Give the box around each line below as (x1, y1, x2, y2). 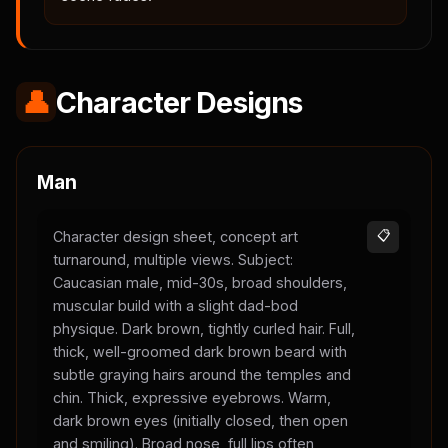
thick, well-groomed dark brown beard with (53, 343, 347, 360)
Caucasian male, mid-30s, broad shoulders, (53, 274, 347, 291)
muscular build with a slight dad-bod (53, 297, 298, 314)
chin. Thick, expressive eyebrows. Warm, (53, 389, 331, 406)
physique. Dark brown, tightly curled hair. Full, (53, 320, 355, 337)
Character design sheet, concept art (53, 228, 298, 245)
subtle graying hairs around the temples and (53, 366, 351, 383)
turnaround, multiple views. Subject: (53, 251, 293, 268)
